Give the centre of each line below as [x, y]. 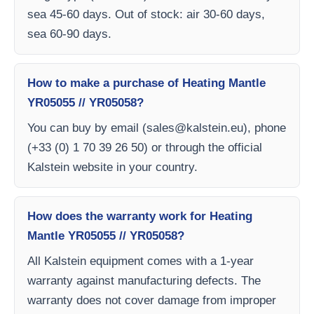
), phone [265, 128]
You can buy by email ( [87, 128]
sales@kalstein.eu [195, 128]
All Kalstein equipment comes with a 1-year [141, 261]
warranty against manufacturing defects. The [144, 281]
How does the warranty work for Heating [140, 216]
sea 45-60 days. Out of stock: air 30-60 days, [146, 14]
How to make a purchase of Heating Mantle [146, 83]
